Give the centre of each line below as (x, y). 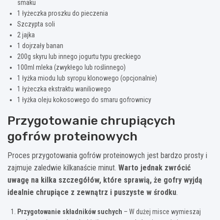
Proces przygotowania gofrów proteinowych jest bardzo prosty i (107, 155)
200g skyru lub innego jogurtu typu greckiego (79, 56)
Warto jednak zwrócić (154, 167)
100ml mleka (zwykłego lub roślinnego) (71, 67)
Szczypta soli (36, 24)
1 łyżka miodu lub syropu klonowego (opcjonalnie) (87, 78)
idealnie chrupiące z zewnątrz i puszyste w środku (92, 192)
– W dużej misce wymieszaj (162, 211)
